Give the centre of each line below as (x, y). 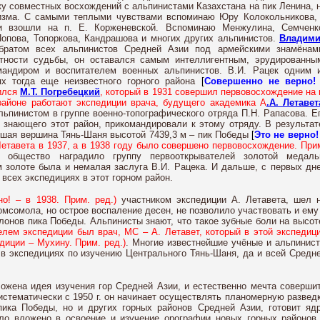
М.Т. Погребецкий (60, 92)
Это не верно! (286, 135)
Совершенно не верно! (260, 81)
